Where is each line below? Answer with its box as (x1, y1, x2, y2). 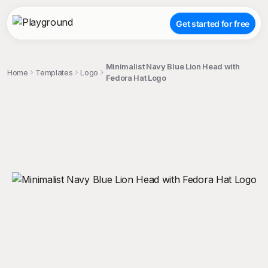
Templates (35, 67, 73, 77)
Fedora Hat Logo (105, 73, 166, 83)
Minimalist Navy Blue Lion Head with (105, 62, 240, 71)
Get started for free (176, 18, 249, 29)
